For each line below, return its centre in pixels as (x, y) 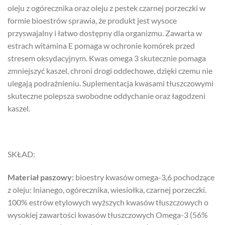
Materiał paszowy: (41, 177)
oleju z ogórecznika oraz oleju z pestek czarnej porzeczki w (106, 8)
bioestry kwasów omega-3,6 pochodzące (144, 177)
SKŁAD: (21, 154)
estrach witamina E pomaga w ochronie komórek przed (101, 45)
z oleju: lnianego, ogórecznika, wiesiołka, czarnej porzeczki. (107, 190)
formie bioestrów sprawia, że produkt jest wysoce (92, 20)
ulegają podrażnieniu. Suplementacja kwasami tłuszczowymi (110, 83)
